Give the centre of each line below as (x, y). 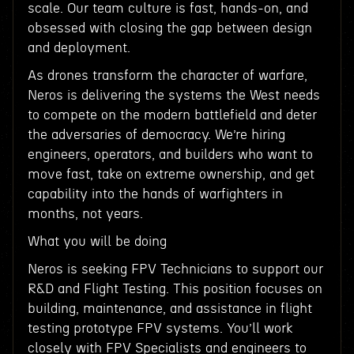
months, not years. (85, 214)
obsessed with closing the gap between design (169, 28)
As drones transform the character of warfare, (167, 75)
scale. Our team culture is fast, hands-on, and (168, 8)
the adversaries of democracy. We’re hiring (156, 135)
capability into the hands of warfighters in (155, 194)
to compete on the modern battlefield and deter (172, 115)
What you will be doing (97, 241)
